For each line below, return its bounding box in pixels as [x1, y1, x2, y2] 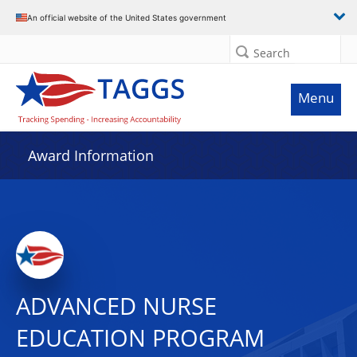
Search [253, 45, 290, 61]
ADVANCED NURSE [16, 290, 217, 322]
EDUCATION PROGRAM [16, 322, 265, 354]
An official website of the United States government [27, 12, 226, 22]
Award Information [28, 146, 154, 165]
